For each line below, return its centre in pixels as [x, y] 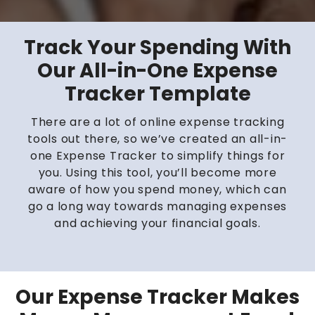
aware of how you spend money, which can [157, 190]
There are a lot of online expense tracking [157, 122]
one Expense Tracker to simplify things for [157, 156]
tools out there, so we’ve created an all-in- [157, 139]
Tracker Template [157, 94]
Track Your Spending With [157, 47]
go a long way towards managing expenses [157, 207]
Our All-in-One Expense [157, 70]
